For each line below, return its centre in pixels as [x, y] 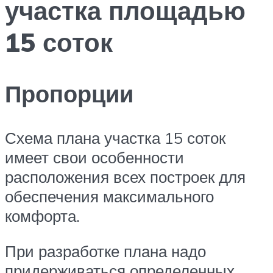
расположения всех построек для [125, 177]
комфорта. [42, 216]
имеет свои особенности [94, 158]
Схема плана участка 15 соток [115, 138]
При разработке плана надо [105, 251]
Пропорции [69, 94]
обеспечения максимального [109, 197]
